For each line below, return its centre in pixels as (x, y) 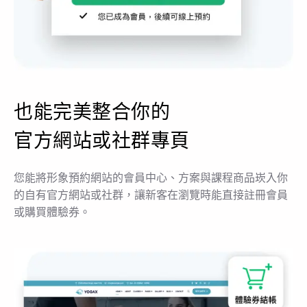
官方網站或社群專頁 (102, 141)
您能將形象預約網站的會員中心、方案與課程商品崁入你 (151, 178)
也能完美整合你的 (92, 112)
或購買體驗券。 (52, 212)
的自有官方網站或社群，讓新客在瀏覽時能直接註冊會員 (151, 195)
